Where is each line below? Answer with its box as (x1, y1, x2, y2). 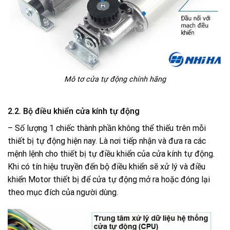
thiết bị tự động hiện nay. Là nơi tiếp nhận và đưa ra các (8, 136, 206, 146)
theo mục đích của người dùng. (8, 187, 118, 197)
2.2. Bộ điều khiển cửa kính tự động (8, 106, 140, 116)
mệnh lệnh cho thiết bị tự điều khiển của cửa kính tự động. (8, 148, 215, 159)
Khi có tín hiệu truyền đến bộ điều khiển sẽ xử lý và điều (8, 161, 205, 171)
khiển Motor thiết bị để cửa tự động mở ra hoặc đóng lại (8, 174, 210, 184)
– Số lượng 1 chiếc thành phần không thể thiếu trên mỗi (8, 123, 206, 133)
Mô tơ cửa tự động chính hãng (64, 74, 166, 84)
